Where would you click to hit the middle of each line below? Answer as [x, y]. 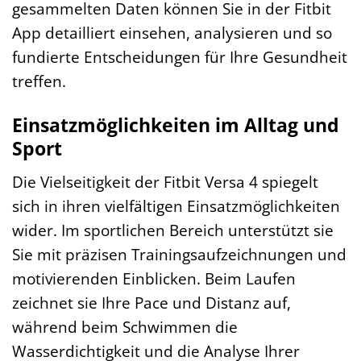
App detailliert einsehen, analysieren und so [172, 33]
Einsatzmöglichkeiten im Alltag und [176, 125]
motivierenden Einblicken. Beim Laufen [154, 278]
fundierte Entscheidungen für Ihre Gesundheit [180, 57]
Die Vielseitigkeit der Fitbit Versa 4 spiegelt [165, 181]
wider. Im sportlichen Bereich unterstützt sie [173, 230]
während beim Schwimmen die [125, 326]
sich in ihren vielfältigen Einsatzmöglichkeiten [176, 205]
